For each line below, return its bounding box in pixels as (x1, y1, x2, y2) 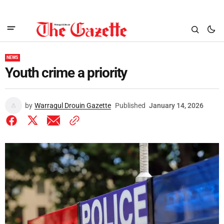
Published (115, 101, 145, 109)
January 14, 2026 (149, 101, 203, 109)
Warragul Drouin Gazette (34, 101, 111, 109)
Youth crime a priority (5, 64, 127, 81)
